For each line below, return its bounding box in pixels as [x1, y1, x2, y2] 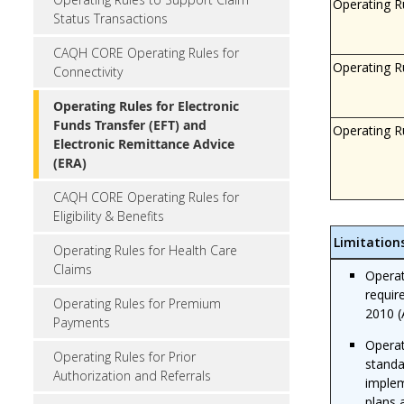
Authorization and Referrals [53, 367, 211, 384]
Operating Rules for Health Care [53, 242, 237, 259]
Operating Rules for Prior [53, 348, 196, 365]
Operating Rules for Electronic [53, 97, 239, 115]
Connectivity [53, 63, 123, 80]
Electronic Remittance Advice [53, 135, 234, 152]
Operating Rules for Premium [53, 295, 221, 312]
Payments [53, 314, 110, 331]
